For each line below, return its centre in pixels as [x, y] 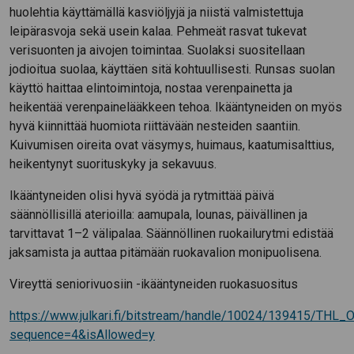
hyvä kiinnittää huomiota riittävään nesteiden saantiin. [155, 126]
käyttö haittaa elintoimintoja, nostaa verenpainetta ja [151, 88]
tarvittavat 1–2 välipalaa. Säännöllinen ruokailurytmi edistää [171, 233]
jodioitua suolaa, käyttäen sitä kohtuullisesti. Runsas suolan [172, 69]
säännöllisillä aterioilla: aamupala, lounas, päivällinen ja [158, 214]
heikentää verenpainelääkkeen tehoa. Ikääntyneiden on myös [176, 107]
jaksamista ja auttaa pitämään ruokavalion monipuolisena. [166, 252]
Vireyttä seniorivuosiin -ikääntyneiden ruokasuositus [154, 284]
